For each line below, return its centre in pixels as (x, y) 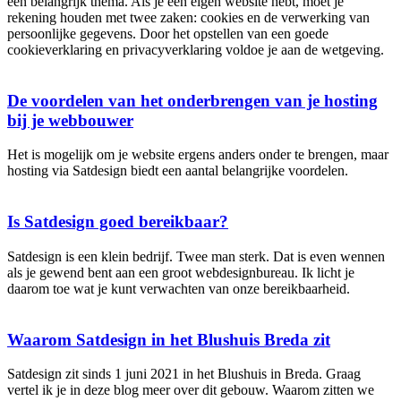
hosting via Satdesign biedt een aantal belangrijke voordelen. (178, 171)
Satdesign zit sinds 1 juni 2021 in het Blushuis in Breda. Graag (184, 374)
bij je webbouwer (70, 120)
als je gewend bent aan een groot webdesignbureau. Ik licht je (181, 272)
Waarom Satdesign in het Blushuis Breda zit (169, 339)
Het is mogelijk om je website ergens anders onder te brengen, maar (198, 155)
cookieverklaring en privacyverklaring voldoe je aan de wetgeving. (196, 49)
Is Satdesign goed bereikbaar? (118, 222)
